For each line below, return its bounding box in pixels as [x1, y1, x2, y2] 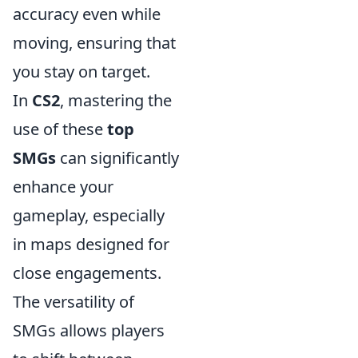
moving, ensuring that [13, 32, 176, 54]
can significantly [56, 147, 179, 169]
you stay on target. [13, 61, 150, 82]
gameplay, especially [13, 205, 165, 226]
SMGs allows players [13, 320, 165, 341]
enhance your [13, 176, 113, 197]
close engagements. [13, 262, 161, 284]
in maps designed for [13, 233, 169, 255]
